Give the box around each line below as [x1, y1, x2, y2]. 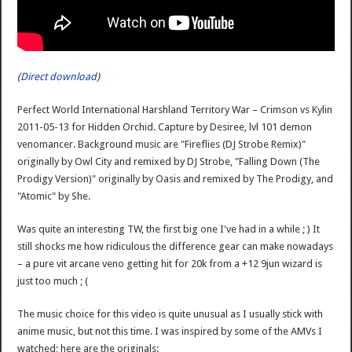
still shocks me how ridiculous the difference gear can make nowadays [17, 240, 334, 253]
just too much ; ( [17, 275, 89, 288]
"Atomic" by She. [17, 190, 91, 203]
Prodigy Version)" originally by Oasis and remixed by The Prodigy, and [17, 173, 334, 185]
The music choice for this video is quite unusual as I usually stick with [17, 308, 324, 321]
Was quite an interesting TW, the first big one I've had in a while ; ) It [17, 223, 321, 236]
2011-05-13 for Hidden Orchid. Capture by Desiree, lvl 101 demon [17, 121, 313, 134]
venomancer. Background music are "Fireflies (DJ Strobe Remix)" [17, 138, 306, 151]
